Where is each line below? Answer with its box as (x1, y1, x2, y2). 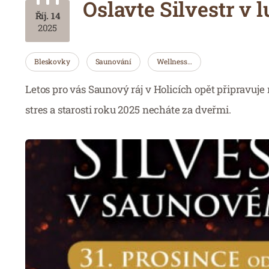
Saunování (95, 56, 132, 66)
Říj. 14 (35, 10, 60, 22)
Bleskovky (34, 56, 70, 66)
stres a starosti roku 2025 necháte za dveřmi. (25, 102, 231, 116)
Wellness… (157, 56, 192, 66)
